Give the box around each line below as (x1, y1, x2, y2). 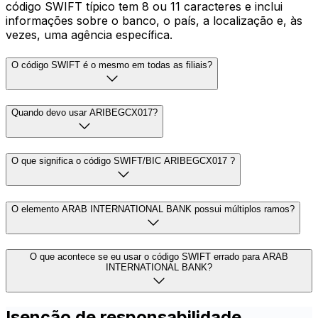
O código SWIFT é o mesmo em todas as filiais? (11, 59, 212, 70)
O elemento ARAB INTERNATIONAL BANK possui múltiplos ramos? (11, 203, 295, 214)
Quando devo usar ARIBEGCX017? (11, 107, 158, 119)
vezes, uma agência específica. (6, 27, 172, 42)
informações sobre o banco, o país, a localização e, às (6, 13, 302, 28)
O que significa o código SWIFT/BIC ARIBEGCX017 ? (11, 155, 235, 166)
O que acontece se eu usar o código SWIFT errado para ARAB (30, 251, 288, 263)
